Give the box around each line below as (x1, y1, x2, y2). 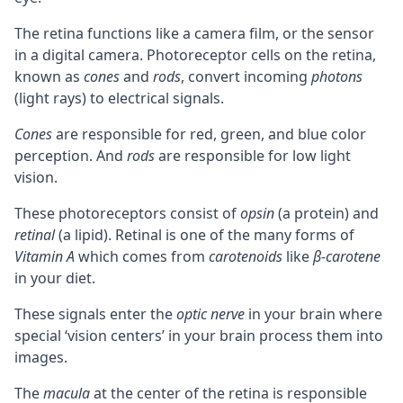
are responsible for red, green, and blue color (52, 123, 366, 144)
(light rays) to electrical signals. (14, 87, 224, 108)
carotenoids (209, 246, 282, 266)
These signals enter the (14, 303, 176, 324)
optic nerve (176, 303, 245, 324)
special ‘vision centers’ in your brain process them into (14, 325, 383, 345)
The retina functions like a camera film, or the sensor (14, 22, 374, 43)
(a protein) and (274, 202, 379, 223)
